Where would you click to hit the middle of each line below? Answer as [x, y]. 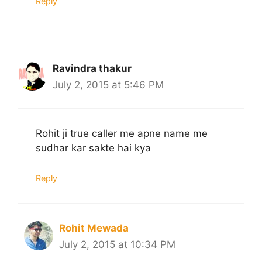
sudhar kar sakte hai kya [93, 148]
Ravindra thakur [92, 68]
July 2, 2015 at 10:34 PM [117, 244]
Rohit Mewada [94, 228]
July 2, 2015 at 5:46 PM [108, 85]
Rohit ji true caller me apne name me [122, 134]
